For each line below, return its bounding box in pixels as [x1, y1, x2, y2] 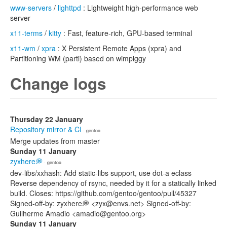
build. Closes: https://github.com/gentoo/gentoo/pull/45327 [10, 188, 197, 198]
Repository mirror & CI [10, 124, 82, 134]
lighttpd [58, 3, 81, 13]
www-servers [10, 3, 52, 13]
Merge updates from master [10, 136, 100, 146]
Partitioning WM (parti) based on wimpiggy [10, 53, 146, 63]
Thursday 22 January [10, 114, 83, 124]
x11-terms [10, 28, 43, 38]
